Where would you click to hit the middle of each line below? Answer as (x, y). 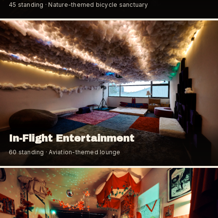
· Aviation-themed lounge (82, 152)
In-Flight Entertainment (72, 138)
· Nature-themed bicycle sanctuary (96, 5)
